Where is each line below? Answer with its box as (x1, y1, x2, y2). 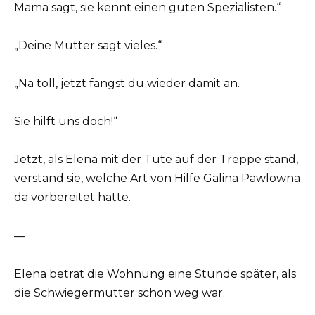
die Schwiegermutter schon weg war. (14, 285, 225, 300)
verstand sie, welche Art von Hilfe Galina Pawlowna (14, 172, 300, 186)
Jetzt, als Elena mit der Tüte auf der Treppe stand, (14, 153, 298, 167)
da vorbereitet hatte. (14, 191, 131, 205)
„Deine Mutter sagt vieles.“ (14, 38, 162, 52)
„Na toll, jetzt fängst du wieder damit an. (14, 77, 240, 90)
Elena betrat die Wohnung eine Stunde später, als (14, 266, 296, 281)
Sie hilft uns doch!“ (14, 115, 117, 129)
